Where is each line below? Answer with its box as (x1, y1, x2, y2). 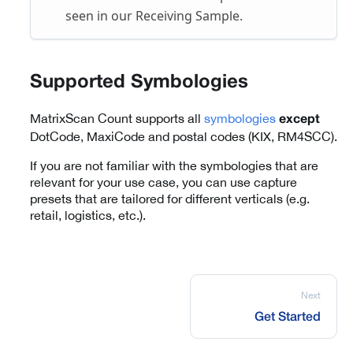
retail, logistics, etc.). (30, 208, 146, 223)
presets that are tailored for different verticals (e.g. (30, 191, 310, 206)
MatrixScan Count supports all (30, 111, 204, 126)
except (279, 114, 320, 126)
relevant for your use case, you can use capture (30, 175, 297, 190)
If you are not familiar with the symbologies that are (30, 158, 318, 173)
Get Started (255, 312, 321, 324)
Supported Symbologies (30, 74, 248, 92)
